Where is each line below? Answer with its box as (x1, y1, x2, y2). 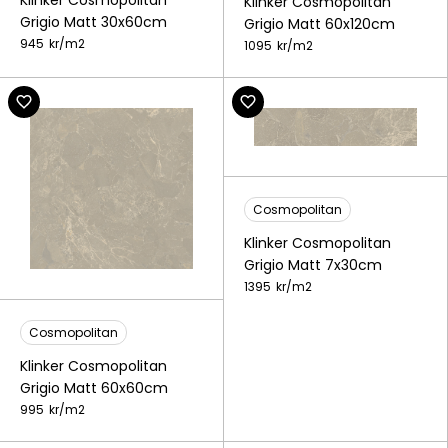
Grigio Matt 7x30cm (244, 255, 382, 276)
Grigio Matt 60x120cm (244, 14, 395, 35)
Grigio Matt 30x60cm (20, 11, 167, 32)
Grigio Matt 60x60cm (20, 377, 168, 398)
